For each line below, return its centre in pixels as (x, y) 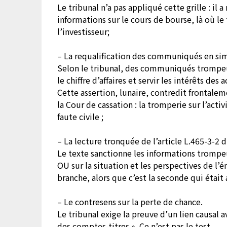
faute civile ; (81, 117)
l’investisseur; (84, 32)
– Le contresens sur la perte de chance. (130, 202)
